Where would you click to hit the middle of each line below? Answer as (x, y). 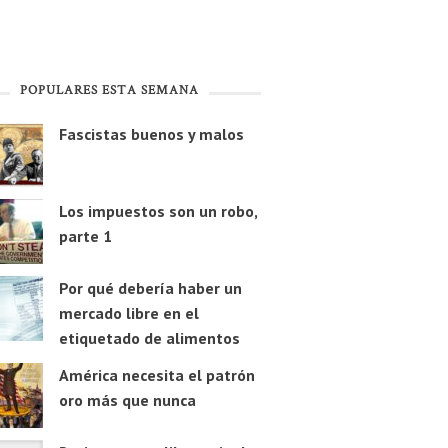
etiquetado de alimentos (149, 338)
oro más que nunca (127, 400)
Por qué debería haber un (150, 288)
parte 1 (85, 236)
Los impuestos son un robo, (157, 211)
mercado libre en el (128, 313)
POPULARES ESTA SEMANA (109, 91)
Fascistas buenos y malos (151, 134)
